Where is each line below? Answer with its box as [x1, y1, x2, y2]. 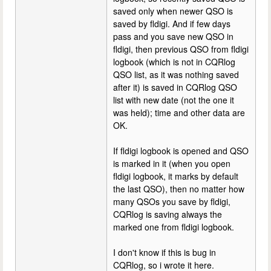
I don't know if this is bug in [113, 246, 216, 258]
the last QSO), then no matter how [113, 183, 244, 195]
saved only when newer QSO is [113, 5, 233, 17]
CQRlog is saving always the [113, 208, 222, 220]
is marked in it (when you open [113, 157, 230, 169]
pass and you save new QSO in [113, 30, 233, 42]
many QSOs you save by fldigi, [113, 195, 230, 207]
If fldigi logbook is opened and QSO [113, 145, 249, 157]
